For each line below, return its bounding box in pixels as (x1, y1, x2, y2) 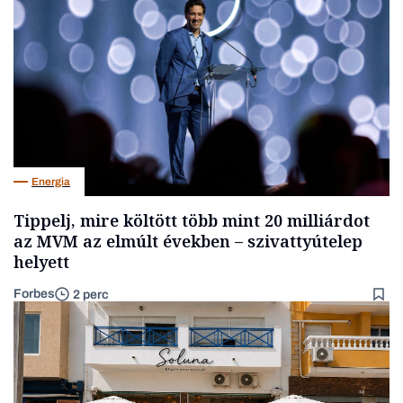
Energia (31, 175, 70, 188)
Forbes (13, 287, 55, 300)
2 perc (73, 287, 109, 301)
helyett (13, 251, 69, 273)
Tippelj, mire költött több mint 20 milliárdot (13, 210, 370, 231)
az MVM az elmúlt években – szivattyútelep (13, 230, 363, 252)
